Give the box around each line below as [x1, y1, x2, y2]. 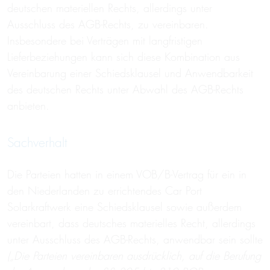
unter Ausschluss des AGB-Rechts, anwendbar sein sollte [7, 233, 263, 246]
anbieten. [7, 99, 49, 113]
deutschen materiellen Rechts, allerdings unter [7, 1, 212, 15]
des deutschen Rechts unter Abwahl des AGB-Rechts [7, 83, 243, 96]
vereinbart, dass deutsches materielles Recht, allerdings [7, 216, 256, 230]
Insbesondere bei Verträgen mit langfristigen [7, 34, 202, 48]
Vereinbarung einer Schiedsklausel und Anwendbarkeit [7, 66, 253, 80]
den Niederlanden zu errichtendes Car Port [7, 184, 202, 198]
